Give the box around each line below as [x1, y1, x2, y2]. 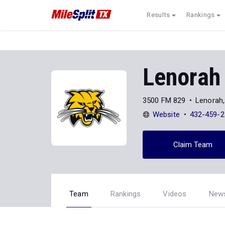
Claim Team [173, 140, 213, 149]
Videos [163, 189, 187, 198]
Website [153, 109, 180, 119]
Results [147, 11, 170, 19]
